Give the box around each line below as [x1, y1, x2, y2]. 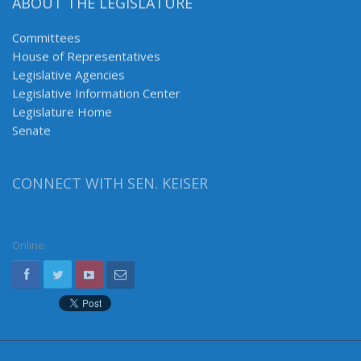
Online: [12, 243, 47, 259]
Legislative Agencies [12, 68, 125, 85]
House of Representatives [12, 49, 160, 66]
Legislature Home [12, 105, 112, 122]
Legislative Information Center [12, 86, 180, 103]
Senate [12, 123, 51, 140]
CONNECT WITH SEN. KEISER [12, 179, 208, 199]
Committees [12, 31, 81, 48]
